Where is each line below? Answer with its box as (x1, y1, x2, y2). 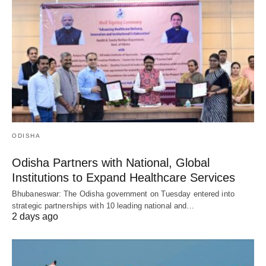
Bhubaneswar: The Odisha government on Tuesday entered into (12, 189, 235, 199)
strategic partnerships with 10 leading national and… (12, 201, 195, 211)
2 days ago (12, 211, 58, 222)
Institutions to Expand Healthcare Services (12, 171, 235, 185)
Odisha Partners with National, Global (12, 156, 210, 170)
